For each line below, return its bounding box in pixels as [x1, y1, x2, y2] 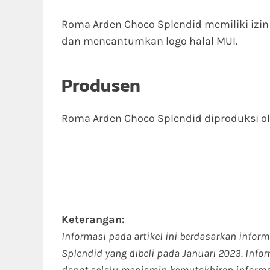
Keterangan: [61, 213, 125, 226]
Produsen [61, 72, 140, 99]
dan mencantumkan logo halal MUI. [61, 34, 237, 48]
